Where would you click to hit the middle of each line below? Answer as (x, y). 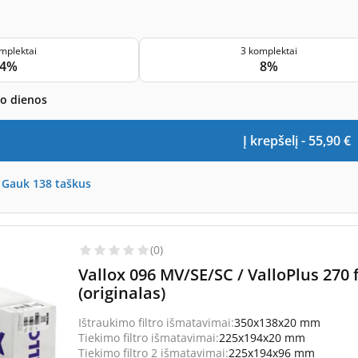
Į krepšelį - (275, 141)
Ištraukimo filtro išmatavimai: (156, 322)
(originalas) (122, 293)
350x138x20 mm (277, 322)
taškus (73, 183)
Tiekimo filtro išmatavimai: (149, 338)
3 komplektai (269, 51)
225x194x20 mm (262, 338)
